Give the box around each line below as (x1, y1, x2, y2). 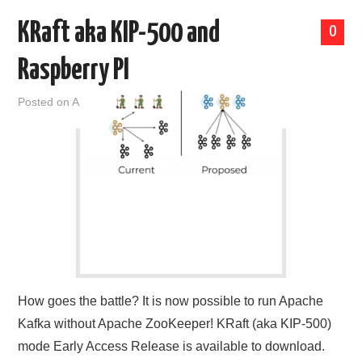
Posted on (18, 95, 73, 109)
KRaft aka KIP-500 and (18, 19, 221, 49)
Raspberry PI (18, 57, 130, 86)
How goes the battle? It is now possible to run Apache (18, 294, 324, 309)
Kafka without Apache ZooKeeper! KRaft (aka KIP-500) (18, 317, 332, 331)
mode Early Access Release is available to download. (18, 339, 326, 354)
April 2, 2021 (72, 95, 137, 109)
